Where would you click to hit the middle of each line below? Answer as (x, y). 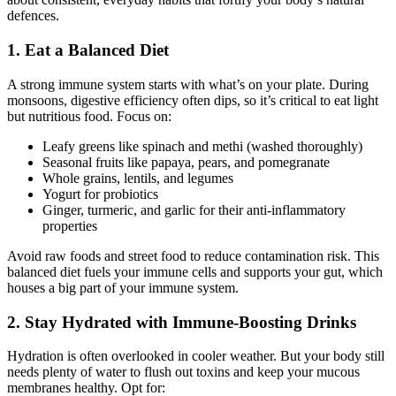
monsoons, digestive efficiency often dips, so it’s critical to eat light (193, 100)
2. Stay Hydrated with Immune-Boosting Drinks (182, 322)
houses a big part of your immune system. (123, 287)
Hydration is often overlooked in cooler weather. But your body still (196, 356)
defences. (33, 16)
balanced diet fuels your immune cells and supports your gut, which (195, 271)
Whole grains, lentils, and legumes (138, 178)
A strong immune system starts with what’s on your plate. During (188, 84)
